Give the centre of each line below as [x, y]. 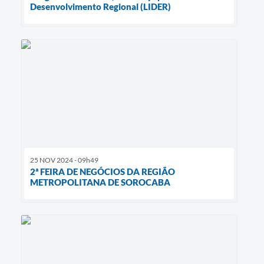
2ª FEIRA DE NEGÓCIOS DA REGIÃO [103, 171]
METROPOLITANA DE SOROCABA [100, 182]
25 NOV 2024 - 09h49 [64, 160]
